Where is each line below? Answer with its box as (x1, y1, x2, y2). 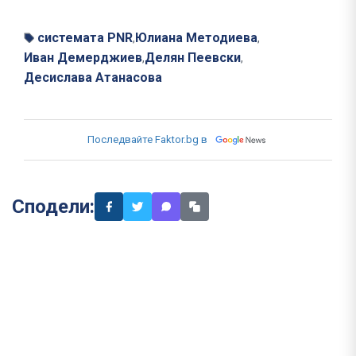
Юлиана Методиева (135, 30, 257, 46)
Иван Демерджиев (24, 50, 142, 66)
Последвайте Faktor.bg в (87, 133, 207, 146)
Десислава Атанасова (24, 70, 162, 86)
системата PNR (37, 30, 133, 46)
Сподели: (12, 195, 95, 219)
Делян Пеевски (145, 50, 241, 66)
